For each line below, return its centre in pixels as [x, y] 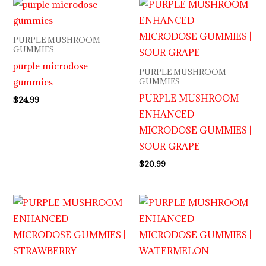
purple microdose [51, 66]
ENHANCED [167, 114]
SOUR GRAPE [170, 146]
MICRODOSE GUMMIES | [195, 130]
